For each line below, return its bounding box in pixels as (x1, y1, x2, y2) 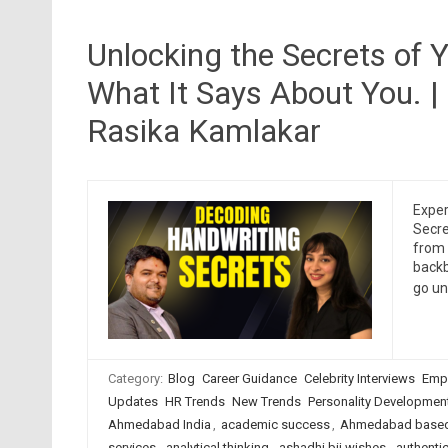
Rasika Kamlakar (86, 112, 321, 150)
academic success (220, 417, 330, 432)
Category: (107, 371, 166, 386)
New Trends (231, 394, 301, 409)
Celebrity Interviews (303, 371, 415, 386)
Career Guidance (201, 371, 297, 386)
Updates (107, 394, 158, 409)
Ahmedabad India (107, 417, 211, 432)
